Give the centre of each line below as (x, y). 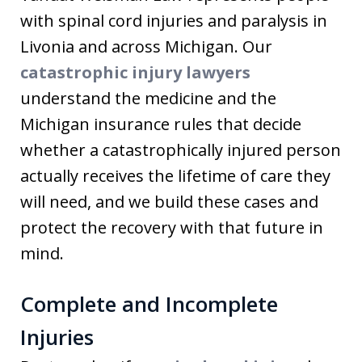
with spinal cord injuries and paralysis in (174, 21)
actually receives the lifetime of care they (175, 176)
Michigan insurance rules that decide (161, 124)
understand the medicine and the (148, 98)
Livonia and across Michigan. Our (146, 46)
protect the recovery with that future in (172, 227)
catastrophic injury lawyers (135, 72)
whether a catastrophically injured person (181, 150)
